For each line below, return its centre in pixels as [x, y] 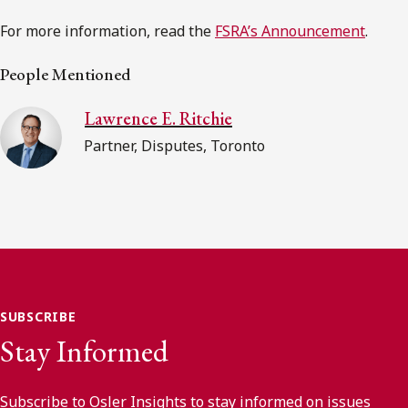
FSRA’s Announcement [290, 31]
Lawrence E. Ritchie [158, 118]
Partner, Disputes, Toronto [174, 145]
